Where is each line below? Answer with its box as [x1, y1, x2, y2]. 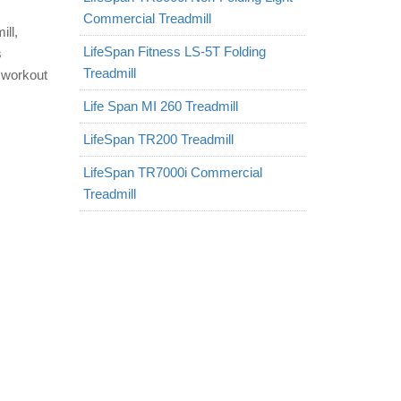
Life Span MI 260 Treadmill [82, 98, 238, 114]
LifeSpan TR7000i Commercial [82, 165, 262, 180]
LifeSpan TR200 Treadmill [82, 132, 234, 147]
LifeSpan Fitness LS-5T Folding [82, 44, 266, 59]
